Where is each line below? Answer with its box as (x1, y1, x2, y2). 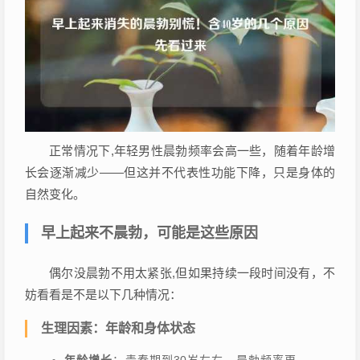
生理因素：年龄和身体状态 (41, 321, 195, 336)
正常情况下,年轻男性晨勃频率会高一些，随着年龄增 (49, 144, 335, 158)
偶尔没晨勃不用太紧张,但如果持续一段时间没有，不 (49, 266, 335, 280)
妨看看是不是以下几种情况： (25, 288, 182, 302)
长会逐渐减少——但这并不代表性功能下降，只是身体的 (25, 166, 335, 180)
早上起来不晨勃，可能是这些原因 (41, 225, 258, 242)
